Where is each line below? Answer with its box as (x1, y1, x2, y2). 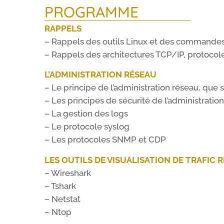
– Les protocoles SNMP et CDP (44, 134, 166, 145)
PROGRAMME (44, 2, 139, 21)
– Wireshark (44, 167, 91, 178)
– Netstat (44, 193, 81, 204)
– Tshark (44, 180, 76, 191)
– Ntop (44, 206, 72, 217)
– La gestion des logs (44, 108, 128, 119)
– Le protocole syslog (44, 121, 130, 132)
